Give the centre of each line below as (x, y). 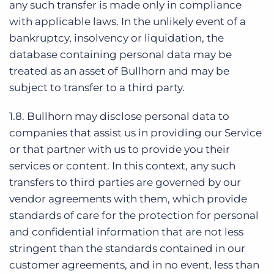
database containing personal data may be (120, 54)
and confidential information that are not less (126, 232)
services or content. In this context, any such (122, 166)
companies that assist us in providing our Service (135, 133)
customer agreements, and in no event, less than (134, 265)
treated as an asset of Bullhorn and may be (119, 71)
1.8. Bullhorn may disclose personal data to (119, 116)
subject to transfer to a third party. (97, 87)
